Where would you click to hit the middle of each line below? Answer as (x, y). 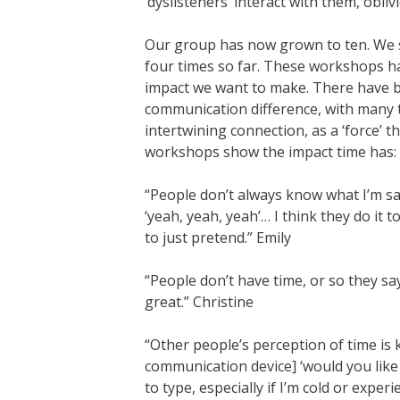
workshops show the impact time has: (271, 151)
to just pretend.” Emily (218, 237)
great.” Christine (199, 301)
